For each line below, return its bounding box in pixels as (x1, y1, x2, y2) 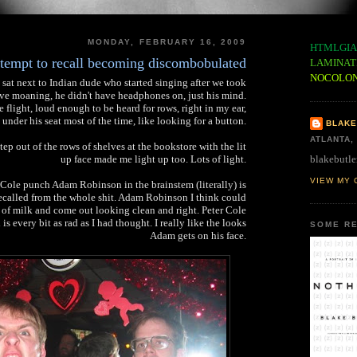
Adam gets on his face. (150, 229, 246, 241)
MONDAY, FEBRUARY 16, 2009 (88, 37, 246, 47)
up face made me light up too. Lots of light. (61, 152, 246, 165)
